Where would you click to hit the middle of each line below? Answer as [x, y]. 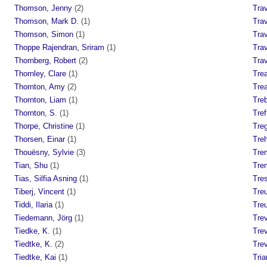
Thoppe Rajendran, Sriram [59, 47]
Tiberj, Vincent [39, 191]
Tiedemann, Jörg [43, 218]
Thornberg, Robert [45, 60]
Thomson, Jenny [43, 8]
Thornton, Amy [40, 86]
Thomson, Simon [44, 34]
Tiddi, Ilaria [33, 204]
